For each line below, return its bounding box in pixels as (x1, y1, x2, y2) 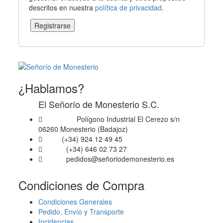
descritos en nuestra (29, 2, 96, 12)
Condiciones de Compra (18, 176, 145, 194)
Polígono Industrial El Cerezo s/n (77, 113, 180, 124)
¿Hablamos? (18, 79, 85, 97)
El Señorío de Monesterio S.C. (38, 97, 160, 111)
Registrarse (34, 20, 71, 30)
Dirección (47, 115, 72, 123)
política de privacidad (95, 2, 162, 12)
